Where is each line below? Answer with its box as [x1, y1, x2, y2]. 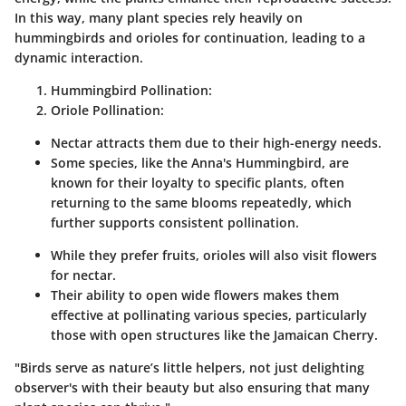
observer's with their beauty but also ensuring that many [14, 378, 370, 396]
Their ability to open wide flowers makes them [51, 285, 339, 304]
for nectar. [51, 266, 116, 284]
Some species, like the [51, 153, 191, 171]
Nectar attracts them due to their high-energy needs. [51, 133, 382, 151]
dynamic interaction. [14, 48, 143, 66]
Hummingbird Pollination [51, 81, 208, 99]
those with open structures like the [51, 325, 274, 343]
